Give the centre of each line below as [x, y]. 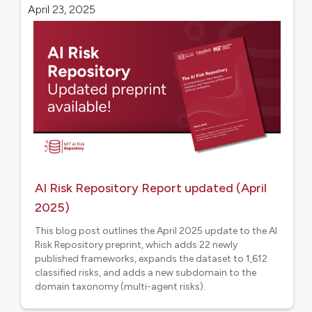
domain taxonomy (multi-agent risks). [120, 287]
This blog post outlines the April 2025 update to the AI [156, 231]
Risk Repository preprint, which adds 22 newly [136, 245]
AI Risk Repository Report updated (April [151, 188]
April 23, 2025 [62, 9]
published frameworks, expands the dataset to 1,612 [151, 259]
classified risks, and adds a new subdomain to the [146, 273]
